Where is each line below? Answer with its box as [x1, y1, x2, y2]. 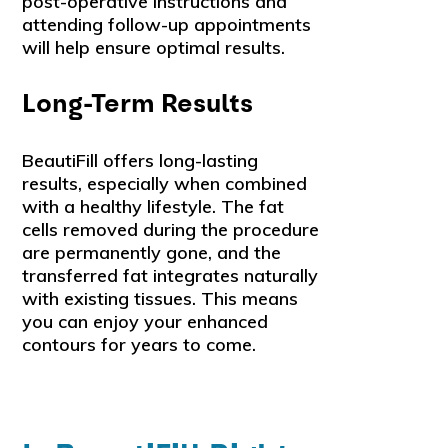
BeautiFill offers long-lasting [22, 148, 259, 172]
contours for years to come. [22, 332, 257, 356]
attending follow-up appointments [22, 12, 312, 36]
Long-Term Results [22, 87, 254, 120]
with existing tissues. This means [22, 286, 299, 310]
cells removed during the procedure [22, 217, 320, 241]
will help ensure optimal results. [22, 35, 286, 59]
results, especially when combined [22, 171, 308, 195]
